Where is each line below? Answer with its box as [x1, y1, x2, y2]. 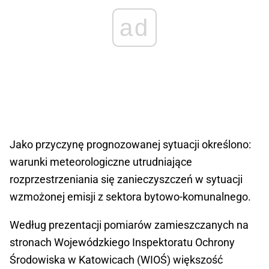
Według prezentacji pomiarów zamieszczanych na [10, 219, 249, 232]
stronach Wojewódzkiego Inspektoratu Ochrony [10, 236, 235, 249]
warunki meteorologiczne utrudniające [10, 156, 192, 169]
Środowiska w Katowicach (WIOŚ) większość [10, 253, 223, 267]
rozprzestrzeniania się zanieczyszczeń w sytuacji [10, 173, 243, 186]
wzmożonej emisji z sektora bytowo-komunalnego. [10, 190, 251, 204]
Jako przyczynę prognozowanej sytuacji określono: [10, 138, 251, 151]
